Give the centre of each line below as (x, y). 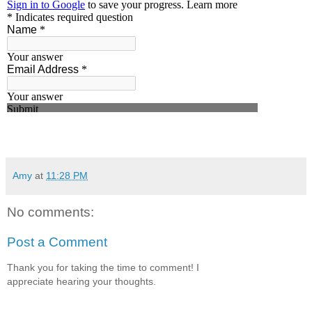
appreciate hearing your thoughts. (81, 281)
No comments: (50, 212)
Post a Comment (57, 242)
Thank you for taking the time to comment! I (103, 267)
